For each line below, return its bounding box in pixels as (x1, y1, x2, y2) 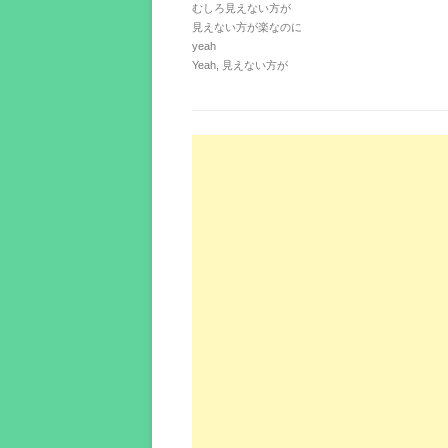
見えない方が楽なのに (192, 21, 302, 33)
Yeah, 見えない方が (192, 59, 288, 71)
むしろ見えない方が (192, 2, 291, 14)
